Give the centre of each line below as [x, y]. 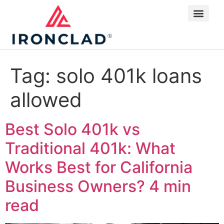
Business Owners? [77, 186]
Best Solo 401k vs [72, 129]
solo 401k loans [129, 76]
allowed [46, 100]
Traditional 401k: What [90, 148]
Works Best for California [99, 167]
